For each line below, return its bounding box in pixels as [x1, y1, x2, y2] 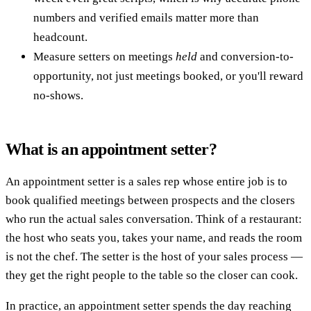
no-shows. [33, 88, 83, 102]
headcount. [33, 30, 87, 44]
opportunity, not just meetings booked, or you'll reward [33, 69, 303, 83]
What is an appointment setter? [6, 140, 217, 158]
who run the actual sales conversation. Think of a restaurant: [6, 212, 302, 226]
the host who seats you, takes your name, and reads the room [6, 230, 302, 244]
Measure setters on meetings [33, 49, 176, 63]
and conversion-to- [197, 49, 294, 63]
